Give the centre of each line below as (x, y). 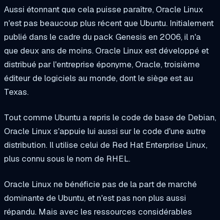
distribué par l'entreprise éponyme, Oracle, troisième (102, 65)
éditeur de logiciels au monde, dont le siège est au (98, 78)
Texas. (17, 92)
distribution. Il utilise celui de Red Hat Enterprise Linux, (106, 145)
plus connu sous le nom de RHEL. (67, 158)
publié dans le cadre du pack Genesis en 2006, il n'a (102, 37)
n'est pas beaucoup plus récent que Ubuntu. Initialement (109, 23)
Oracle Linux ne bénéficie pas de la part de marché (100, 184)
